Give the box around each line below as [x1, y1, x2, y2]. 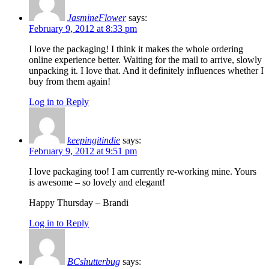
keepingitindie [67, 134, 120, 145]
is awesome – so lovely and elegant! [29, 177, 165, 187]
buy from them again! [29, 76, 110, 86]
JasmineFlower [67, 12, 126, 23]
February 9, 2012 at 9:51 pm [29, 145, 137, 156]
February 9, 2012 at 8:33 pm [29, 23, 137, 34]
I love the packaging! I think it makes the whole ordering [29, 43, 243, 54]
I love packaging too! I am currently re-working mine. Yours [29, 166, 256, 177]
